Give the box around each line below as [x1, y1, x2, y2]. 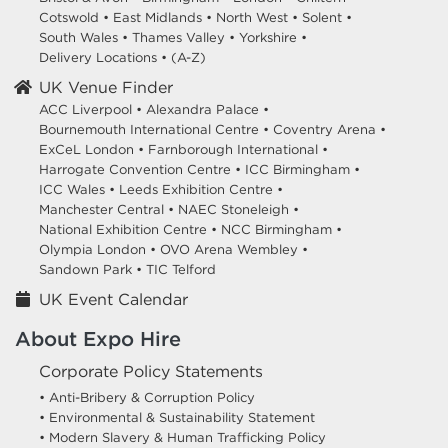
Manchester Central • [39, 201, 174, 219]
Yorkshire [239, 29, 297, 47]
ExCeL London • [39, 141, 144, 159]
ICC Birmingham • [245, 161, 360, 179]
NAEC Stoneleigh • [178, 201, 299, 219]
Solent [302, 9, 342, 27]
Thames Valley [132, 29, 225, 47]
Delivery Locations [39, 49, 157, 67]
